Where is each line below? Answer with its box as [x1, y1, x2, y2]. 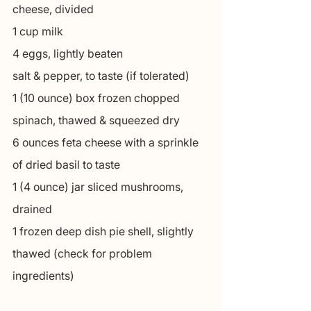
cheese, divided [12, 2, 94, 17]
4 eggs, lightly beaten [12, 47, 123, 61]
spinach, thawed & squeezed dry [12, 113, 180, 128]
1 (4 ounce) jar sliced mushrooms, [12, 180, 186, 194]
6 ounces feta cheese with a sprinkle [12, 135, 201, 150]
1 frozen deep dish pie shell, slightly [12, 224, 196, 239]
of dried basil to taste [12, 158, 120, 172]
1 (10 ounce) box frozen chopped [12, 91, 183, 106]
